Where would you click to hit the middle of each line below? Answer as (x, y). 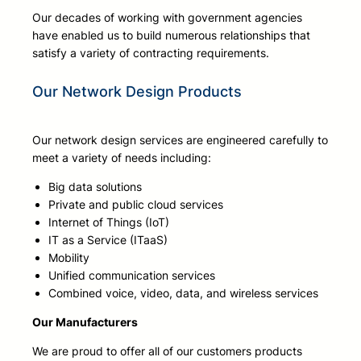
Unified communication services (132, 276)
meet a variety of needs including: (122, 158)
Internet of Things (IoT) (109, 222)
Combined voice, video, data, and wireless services (183, 293)
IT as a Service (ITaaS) (108, 240)
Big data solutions (95, 187)
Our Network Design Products (137, 92)
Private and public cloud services (136, 205)
